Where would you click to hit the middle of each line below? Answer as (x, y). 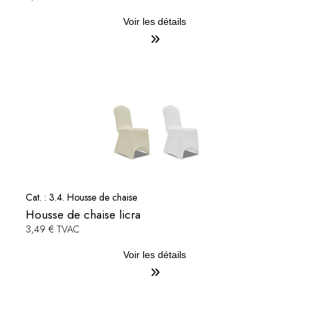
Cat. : (37, 198)
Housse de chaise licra (83, 215)
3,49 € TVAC (52, 229)
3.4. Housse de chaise (93, 198)
